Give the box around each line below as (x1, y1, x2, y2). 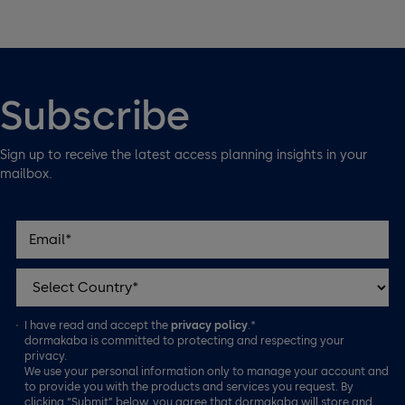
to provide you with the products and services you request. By (24, 380, 354, 394)
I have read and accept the (24, 318, 172, 333)
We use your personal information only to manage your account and (24, 364, 390, 379)
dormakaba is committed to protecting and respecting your (24, 334, 345, 348)
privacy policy (171, 318, 249, 333)
